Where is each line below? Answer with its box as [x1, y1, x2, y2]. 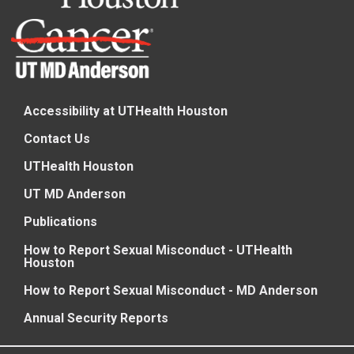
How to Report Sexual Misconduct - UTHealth [23, 242, 292, 258]
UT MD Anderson [23, 186, 126, 202]
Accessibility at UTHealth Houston [23, 103, 228, 119]
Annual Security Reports [23, 310, 168, 326]
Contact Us [23, 130, 90, 146]
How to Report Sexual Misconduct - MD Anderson [23, 282, 318, 298]
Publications [23, 214, 97, 230]
